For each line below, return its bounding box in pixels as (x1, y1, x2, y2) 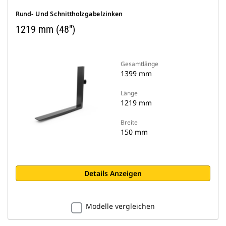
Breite (121, 118, 138, 127)
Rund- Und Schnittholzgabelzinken (16, 10, 123, 18)
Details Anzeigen (84, 168, 142, 178)
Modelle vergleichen (86, 201, 155, 211)
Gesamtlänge (121, 60, 158, 68)
